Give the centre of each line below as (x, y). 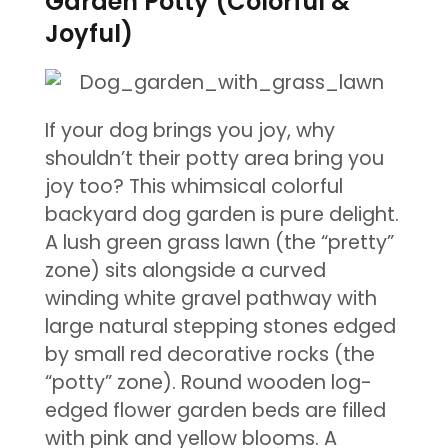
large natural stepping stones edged (220, 326)
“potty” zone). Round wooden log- (208, 382)
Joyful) (88, 33)
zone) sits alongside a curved (185, 270)
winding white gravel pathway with (210, 298)
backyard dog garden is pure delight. (221, 214)
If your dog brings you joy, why (189, 130)
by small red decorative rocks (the (209, 354)
